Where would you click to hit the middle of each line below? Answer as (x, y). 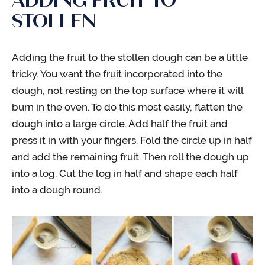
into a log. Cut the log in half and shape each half (125, 173)
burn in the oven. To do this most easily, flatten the (127, 107)
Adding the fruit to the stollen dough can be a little (130, 57)
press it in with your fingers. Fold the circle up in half (132, 140)
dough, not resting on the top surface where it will (127, 90)
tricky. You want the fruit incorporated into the (117, 74)
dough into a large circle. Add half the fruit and (120, 123)
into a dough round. (57, 190)
